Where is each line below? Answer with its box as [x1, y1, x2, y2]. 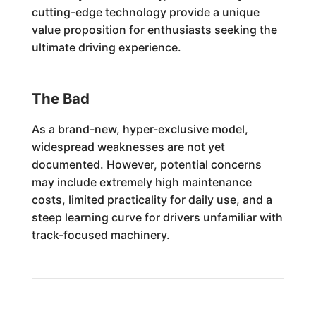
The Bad [31, 90, 90, 107]
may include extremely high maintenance [31, 175, 252, 189]
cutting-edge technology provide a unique [31, 5, 260, 19]
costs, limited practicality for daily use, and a [31, 193, 272, 207]
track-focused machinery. [31, 228, 170, 242]
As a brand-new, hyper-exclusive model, [31, 122, 248, 136]
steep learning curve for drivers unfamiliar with [31, 210, 283, 224]
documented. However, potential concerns [31, 157, 262, 171]
